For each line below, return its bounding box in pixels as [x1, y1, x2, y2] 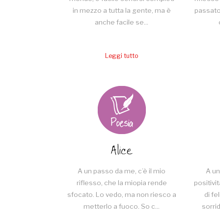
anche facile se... [95, 18, 148, 26]
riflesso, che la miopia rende [76, 179, 167, 187]
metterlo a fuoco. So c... [83, 202, 160, 211]
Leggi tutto [105, 52, 138, 60]
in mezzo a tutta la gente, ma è [72, 6, 171, 14]
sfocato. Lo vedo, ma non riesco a [67, 191, 176, 199]
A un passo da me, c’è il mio [78, 167, 165, 175]
